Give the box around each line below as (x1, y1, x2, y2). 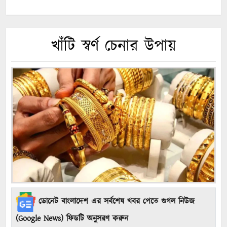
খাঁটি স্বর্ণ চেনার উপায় (51, 35, 176, 58)
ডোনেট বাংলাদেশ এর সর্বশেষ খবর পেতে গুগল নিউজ (35, 196, 195, 208)
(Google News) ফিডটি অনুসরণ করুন (16, 212, 128, 224)
